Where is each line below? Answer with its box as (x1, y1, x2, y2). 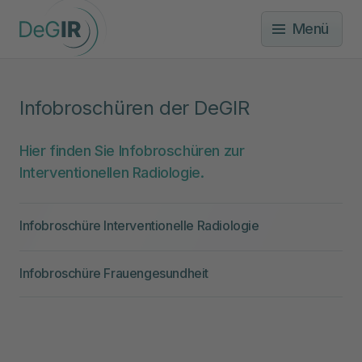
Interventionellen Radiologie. (19, 163, 204, 181)
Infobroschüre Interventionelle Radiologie (19, 217, 259, 234)
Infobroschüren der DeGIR (19, 95, 250, 120)
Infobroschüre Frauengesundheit (19, 264, 208, 281)
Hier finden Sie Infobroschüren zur (19, 141, 245, 159)
